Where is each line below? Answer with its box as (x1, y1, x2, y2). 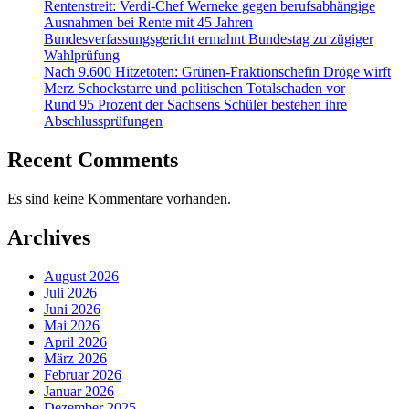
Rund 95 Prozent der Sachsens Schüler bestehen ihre (44, 97, 347, 112)
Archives (7, 225, 90, 249)
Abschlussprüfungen (44, 113, 163, 129)
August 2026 (44, 267, 119, 284)
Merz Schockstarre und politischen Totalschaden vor (44, 80, 345, 96)
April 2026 (44, 333, 107, 350)
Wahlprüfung (44, 47, 120, 63)
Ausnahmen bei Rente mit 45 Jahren (44, 15, 253, 30)
